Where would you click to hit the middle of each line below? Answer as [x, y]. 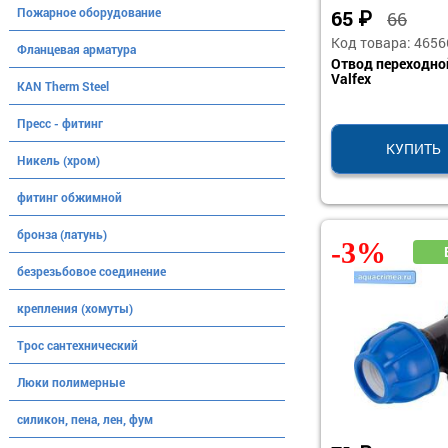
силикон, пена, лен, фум [85, 419]
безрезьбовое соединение [91, 271]
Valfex [351, 78]
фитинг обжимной [69, 197]
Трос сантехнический [77, 345]
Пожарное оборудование [89, 12]
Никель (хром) [58, 160]
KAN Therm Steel [63, 86]
